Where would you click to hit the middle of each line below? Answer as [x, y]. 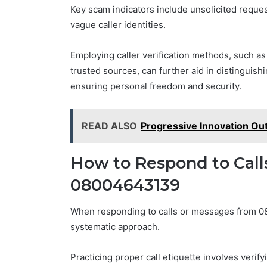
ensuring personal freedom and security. [156, 86]
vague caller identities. [118, 24]
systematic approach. [115, 227]
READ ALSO [109, 125]
